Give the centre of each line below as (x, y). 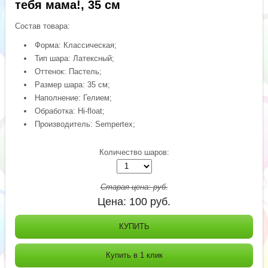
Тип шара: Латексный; (75, 58)
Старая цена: (127, 187)
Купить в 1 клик (134, 255)
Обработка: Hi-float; (70, 111)
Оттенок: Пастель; (68, 71)
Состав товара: (43, 26)
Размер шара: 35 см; (73, 84)
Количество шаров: (134, 152)
